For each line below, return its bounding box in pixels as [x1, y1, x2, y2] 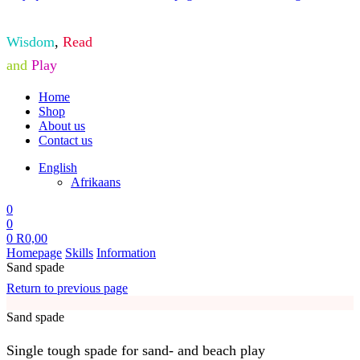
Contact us [39, 133, 92, 148]
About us [39, 119, 85, 133]
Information [96, 246, 156, 260]
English [39, 161, 77, 175]
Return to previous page [6, 281, 128, 296]
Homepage [6, 246, 62, 260]
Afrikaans [71, 175, 121, 190]
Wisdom [6, 34, 55, 51]
